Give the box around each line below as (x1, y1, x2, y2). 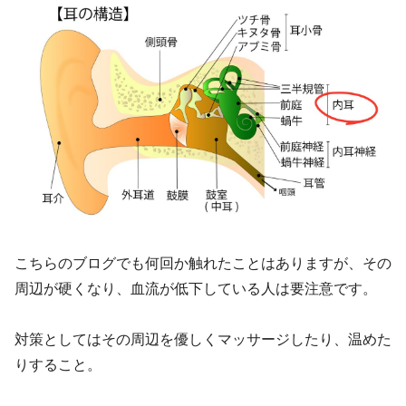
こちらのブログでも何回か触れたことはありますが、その (14, 255, 391, 271)
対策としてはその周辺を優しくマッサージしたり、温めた (14, 332, 391, 348)
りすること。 (14, 357, 101, 373)
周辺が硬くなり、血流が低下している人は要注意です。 (14, 280, 377, 296)
